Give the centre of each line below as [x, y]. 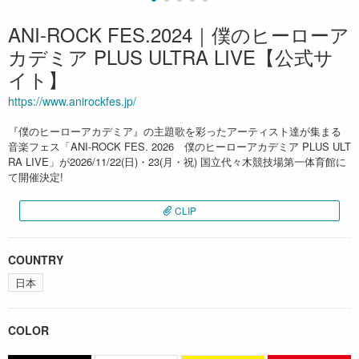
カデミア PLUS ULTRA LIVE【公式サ [171, 57]
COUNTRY [36, 260]
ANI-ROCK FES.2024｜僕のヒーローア [179, 34]
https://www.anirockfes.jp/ [72, 101]
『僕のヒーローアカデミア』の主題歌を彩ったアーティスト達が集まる [175, 131]
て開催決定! [36, 177]
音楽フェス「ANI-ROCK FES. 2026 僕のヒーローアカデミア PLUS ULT [179, 147]
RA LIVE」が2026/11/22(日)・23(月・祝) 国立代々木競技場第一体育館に [177, 162]
